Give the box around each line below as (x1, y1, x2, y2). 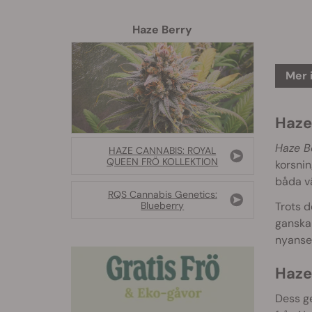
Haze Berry (132, 22, 193, 37)
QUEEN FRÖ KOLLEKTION (107, 155, 219, 169)
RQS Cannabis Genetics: (107, 188, 217, 201)
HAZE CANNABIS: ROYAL (109, 144, 217, 157)
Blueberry (141, 199, 185, 212)
